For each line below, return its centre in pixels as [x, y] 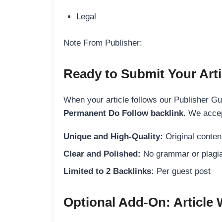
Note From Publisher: [103, 43]
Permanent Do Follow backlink [123, 113]
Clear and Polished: [102, 154]
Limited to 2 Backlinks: [109, 171]
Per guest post [182, 171]
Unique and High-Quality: [113, 136]
